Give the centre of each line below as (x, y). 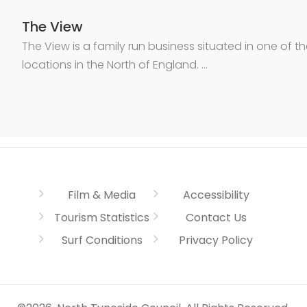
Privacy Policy (216, 240)
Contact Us (216, 218)
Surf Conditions (102, 240)
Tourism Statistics (102, 218)
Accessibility (216, 195)
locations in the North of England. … (114, 64)
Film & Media (102, 195)
